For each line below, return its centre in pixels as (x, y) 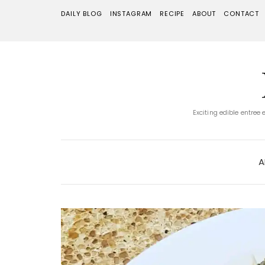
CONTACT (242, 14)
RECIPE (172, 14)
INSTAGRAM (131, 14)
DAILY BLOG (82, 14)
